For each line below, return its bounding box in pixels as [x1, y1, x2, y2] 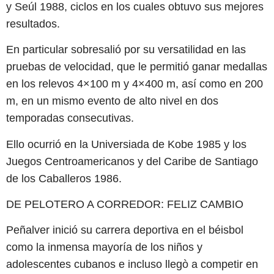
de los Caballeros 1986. [6, 172, 122, 185]
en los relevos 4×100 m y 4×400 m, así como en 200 [6, 78, 263, 91]
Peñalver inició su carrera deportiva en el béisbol [6, 224, 243, 237]
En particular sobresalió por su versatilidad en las [6, 43, 246, 56]
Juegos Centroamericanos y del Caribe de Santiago [6, 155, 258, 168]
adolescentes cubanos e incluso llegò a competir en [6, 258, 258, 271]
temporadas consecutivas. [6, 112, 134, 125]
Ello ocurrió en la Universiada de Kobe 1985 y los [6, 138, 246, 150]
